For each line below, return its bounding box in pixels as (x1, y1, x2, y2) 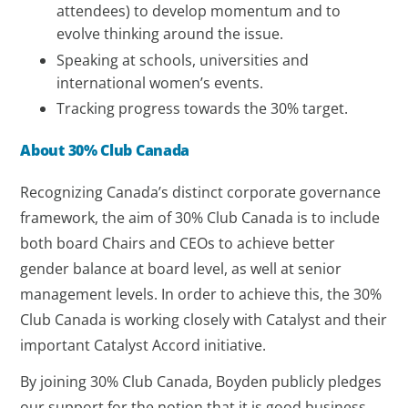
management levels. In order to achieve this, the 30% (20, 283, 382, 304)
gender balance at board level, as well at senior (20, 258, 342, 279)
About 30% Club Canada (20, 139, 190, 160)
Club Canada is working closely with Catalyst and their (20, 309, 388, 330)
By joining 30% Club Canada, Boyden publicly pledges (20, 371, 382, 392)
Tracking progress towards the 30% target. (56, 98, 349, 119)
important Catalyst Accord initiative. (20, 334, 267, 355)
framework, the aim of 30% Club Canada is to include (20, 207, 381, 228)
